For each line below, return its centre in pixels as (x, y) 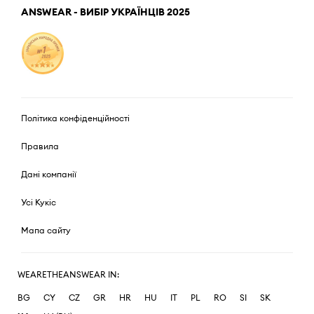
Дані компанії (49, 174)
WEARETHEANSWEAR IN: (69, 274)
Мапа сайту (46, 230)
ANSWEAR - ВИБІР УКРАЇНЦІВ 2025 (105, 12)
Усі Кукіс (39, 202)
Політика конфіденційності (75, 118)
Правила (40, 146)
